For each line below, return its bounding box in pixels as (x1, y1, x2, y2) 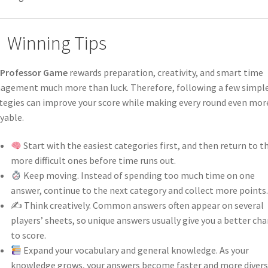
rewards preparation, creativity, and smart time (67, 66, 263, 78)
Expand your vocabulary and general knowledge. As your (21, 244, 249, 257)
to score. (10, 229, 46, 242)
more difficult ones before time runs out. (10, 154, 176, 167)
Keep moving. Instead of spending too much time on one (21, 169, 255, 182)
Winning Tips (4, 31, 107, 56)
